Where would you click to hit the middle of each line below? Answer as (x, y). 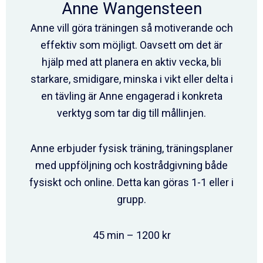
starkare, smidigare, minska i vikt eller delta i (131, 79)
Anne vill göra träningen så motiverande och (131, 28)
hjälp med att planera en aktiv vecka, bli (131, 62)
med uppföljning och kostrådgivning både (131, 166)
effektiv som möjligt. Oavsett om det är (131, 45)
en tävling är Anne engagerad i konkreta (131, 96)
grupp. (131, 200)
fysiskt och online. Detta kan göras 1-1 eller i (131, 183)
